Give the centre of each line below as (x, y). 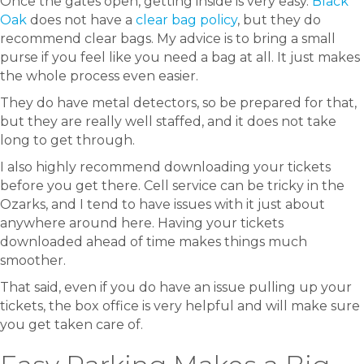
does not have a (81, 20)
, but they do (279, 20)
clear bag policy (186, 20)
